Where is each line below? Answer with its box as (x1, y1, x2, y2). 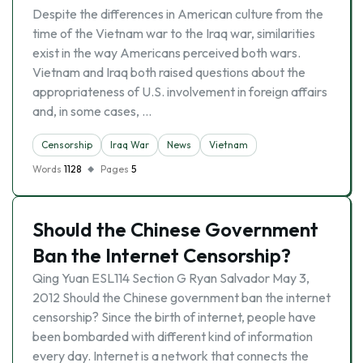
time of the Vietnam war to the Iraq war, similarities (32, 25, 315, 41)
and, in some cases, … (32, 103, 152, 119)
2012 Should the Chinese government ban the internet (32, 289, 331, 305)
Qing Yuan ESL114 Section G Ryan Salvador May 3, (32, 270, 310, 286)
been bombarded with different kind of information (32, 328, 313, 344)
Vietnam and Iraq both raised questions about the (32, 64, 305, 80)
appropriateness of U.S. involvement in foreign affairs (32, 83, 327, 100)
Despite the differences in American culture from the (32, 6, 323, 22)
